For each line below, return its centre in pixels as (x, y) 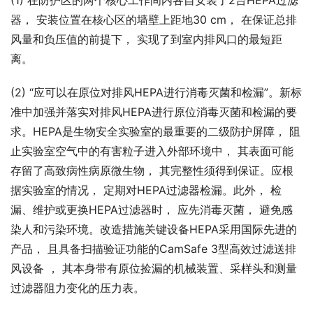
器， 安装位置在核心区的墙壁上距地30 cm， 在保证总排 (154, 20)
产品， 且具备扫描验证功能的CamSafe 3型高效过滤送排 (153, 249)
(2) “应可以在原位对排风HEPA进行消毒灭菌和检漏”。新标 (156, 93)
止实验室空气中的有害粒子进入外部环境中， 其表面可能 (152, 151)
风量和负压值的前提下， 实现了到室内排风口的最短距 (146, 39)
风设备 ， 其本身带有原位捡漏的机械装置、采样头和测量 (154, 269)
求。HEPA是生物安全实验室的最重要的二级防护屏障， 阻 (155, 132)
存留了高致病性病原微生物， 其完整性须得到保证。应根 (152, 171)
